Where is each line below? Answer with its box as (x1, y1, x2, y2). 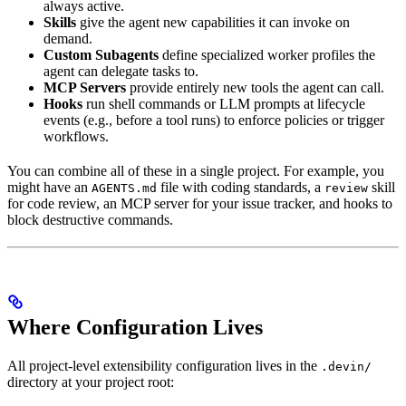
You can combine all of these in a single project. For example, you (7, 163, 384, 179)
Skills (43, 14, 76, 31)
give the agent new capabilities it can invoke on (76, 14, 350, 31)
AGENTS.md (92, 181, 157, 196)
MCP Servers (43, 80, 126, 96)
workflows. (43, 129, 109, 145)
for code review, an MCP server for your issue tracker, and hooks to (7, 196, 392, 212)
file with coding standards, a (157, 179, 324, 196)
